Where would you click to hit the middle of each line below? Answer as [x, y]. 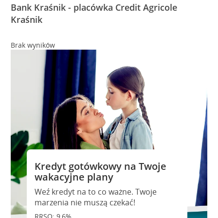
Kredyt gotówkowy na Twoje [100, 166]
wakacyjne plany [74, 177]
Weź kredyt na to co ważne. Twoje [95, 192]
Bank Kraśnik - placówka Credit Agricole [94, 7]
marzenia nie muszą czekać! [85, 202]
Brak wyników [33, 45]
